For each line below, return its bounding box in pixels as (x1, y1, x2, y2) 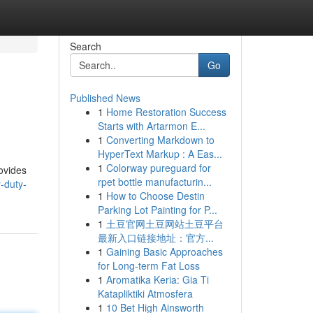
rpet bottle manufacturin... (97, 175, 212, 189)
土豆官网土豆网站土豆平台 (105, 217, 224, 231)
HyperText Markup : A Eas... (97, 147, 222, 161)
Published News (69, 91, 140, 105)
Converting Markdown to (105, 133, 214, 147)
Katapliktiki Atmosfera (97, 286, 193, 300)
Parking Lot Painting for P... (97, 203, 217, 217)
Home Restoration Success (105, 105, 226, 119)
